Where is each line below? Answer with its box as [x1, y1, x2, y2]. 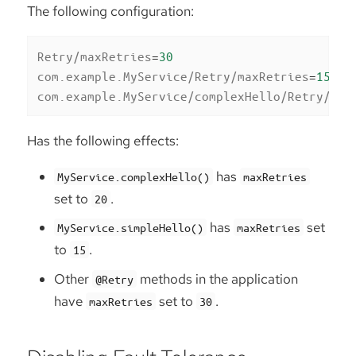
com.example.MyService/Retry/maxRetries [37, 68, 309, 84]
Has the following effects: [27, 131, 179, 149]
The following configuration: [27, 2, 194, 21]
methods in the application [137, 269, 299, 288]
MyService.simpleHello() [57, 220, 204, 235]
